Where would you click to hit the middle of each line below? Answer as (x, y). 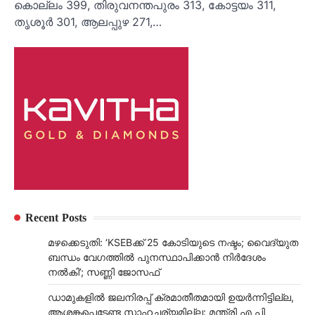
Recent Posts (56, 218)
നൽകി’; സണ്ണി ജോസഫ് (104, 272)
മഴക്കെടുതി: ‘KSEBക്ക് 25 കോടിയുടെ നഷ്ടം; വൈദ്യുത (173, 243)
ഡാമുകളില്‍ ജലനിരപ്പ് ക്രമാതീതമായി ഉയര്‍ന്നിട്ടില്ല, (171, 297)
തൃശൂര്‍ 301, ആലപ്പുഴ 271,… (88, 22)
